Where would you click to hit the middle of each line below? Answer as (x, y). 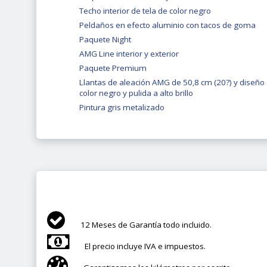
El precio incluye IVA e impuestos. (145, 246)
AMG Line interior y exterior (129, 54)
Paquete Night (105, 40)
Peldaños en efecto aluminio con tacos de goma (168, 25)
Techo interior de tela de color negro (145, 11)
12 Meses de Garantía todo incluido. (146, 224)
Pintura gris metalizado (122, 108)
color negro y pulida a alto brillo (136, 93)
